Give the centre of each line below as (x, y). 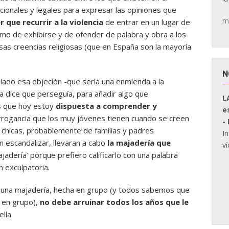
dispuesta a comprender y (106, 106)
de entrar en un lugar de (148, 22)
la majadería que (139, 143)
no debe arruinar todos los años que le (114, 202)
